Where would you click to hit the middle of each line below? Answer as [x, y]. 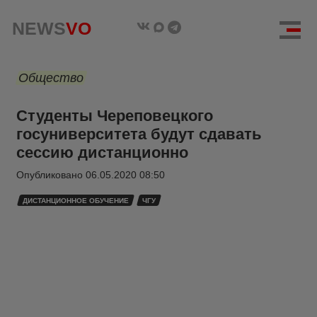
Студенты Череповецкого [115, 116]
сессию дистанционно [102, 152]
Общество [51, 78]
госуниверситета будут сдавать [139, 134]
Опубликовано [51, 175]
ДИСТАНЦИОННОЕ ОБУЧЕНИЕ [76, 201]
